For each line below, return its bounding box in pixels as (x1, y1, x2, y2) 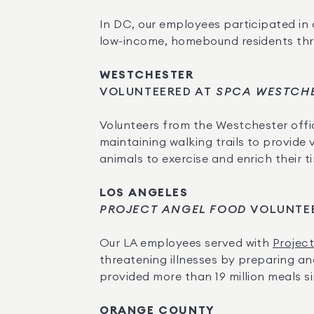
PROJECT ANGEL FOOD (100, 204, 247, 215)
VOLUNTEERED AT (100, 86, 212, 97)
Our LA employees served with (100, 238, 273, 249)
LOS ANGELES (100, 187, 189, 198)
